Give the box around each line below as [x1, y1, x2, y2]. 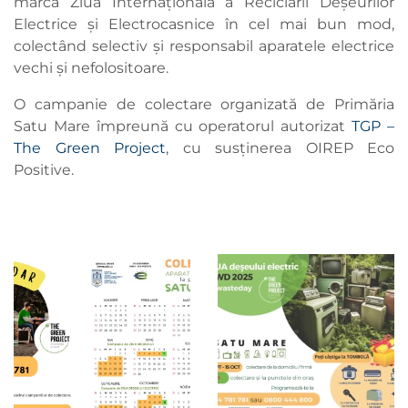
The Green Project [14, 139, 166, 158]
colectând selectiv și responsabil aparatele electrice [14, 37, 394, 56]
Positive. [14, 161, 77, 179]
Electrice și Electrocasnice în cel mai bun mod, [14, 15, 394, 34]
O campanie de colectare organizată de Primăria [14, 96, 394, 114]
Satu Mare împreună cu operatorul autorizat [14, 117, 352, 136]
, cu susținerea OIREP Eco [166, 139, 394, 158]
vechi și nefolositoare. [14, 59, 168, 77]
